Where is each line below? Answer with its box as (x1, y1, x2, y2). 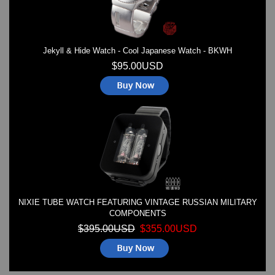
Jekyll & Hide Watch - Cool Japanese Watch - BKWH (43, 46, 232, 56)
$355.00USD (140, 223, 197, 234)
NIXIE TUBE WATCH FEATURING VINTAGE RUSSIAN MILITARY (18, 198, 257, 207)
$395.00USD (78, 223, 135, 234)
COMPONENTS (109, 209, 166, 219)
